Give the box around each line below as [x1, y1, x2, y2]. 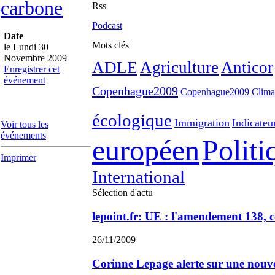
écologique [92, 110, 172, 130]
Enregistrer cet [4, 64, 60, 74]
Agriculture [140, 58, 219, 77]
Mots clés [92, 40, 129, 50]
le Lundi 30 [4, 42, 48, 52]
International [92, 167, 185, 187]
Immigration [174, 117, 230, 129]
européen [92, 134, 199, 166]
